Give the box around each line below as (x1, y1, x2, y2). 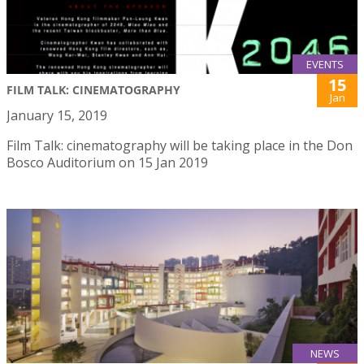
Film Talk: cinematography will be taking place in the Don (6, 136, 353, 154)
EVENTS (306, 56, 344, 71)
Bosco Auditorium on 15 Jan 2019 (6, 153, 208, 171)
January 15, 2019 (6, 106, 107, 124)
